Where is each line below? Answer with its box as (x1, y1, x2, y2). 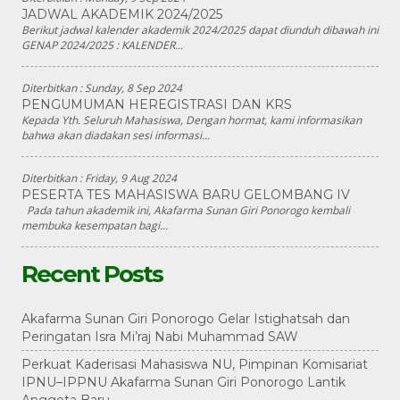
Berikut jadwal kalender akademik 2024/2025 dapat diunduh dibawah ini (21, 22, 379, 38)
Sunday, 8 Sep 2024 (85, 80, 182, 96)
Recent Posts (21, 260, 162, 289)
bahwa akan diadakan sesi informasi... (21, 128, 210, 144)
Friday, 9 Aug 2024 (85, 171, 177, 187)
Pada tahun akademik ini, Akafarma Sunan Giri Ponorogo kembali (21, 203, 350, 219)
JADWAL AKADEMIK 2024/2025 (21, 6, 222, 23)
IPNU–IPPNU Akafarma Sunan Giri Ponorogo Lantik (21, 374, 346, 391)
